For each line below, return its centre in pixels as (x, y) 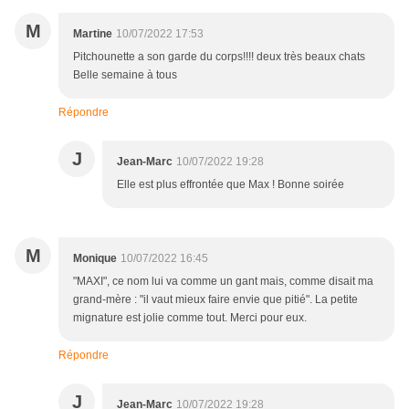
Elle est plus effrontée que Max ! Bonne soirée (231, 185)
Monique (95, 259)
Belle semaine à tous (125, 75)
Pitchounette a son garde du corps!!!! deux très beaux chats (219, 57)
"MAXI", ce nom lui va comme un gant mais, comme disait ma (223, 282)
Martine (93, 34)
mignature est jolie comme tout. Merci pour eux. (190, 318)
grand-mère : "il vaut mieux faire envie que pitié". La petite (215, 300)
